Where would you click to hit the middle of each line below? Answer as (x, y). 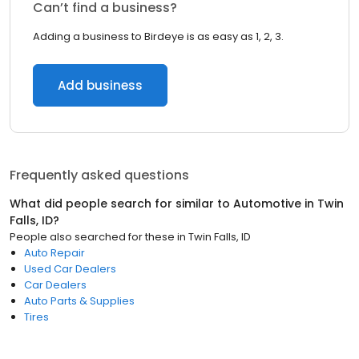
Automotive (267, 204)
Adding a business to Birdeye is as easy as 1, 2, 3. (158, 36)
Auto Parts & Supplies (79, 301)
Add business (100, 85)
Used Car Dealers (70, 269)
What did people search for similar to (121, 204)
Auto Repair (54, 253)
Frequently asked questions (99, 175)
